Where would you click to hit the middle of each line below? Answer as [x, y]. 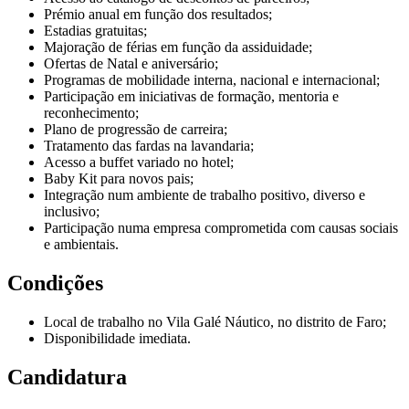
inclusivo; [72, 211]
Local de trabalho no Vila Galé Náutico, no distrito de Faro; [215, 321]
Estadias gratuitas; [95, 30]
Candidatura [67, 377]
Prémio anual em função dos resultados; [158, 14]
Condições [55, 283]
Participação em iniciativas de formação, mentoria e [191, 96]
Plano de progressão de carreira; [136, 129]
